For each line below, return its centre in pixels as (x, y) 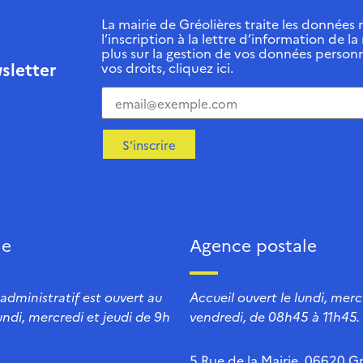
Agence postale (253, 245)
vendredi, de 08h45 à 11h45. (275, 316)
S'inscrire (149, 144)
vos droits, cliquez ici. (167, 68)
